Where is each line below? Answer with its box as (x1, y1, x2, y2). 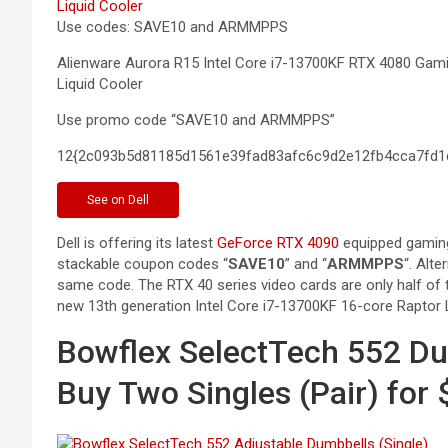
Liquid (57, 74, 95, 93)
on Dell (111, 192, 149, 207)
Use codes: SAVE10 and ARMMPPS (57, 17, 288, 36)
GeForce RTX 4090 (217, 233, 339, 252)
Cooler (95, 74, 143, 93)
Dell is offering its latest (57, 233, 217, 252)
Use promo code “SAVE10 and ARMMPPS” (57, 110, 335, 129)
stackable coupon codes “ (57, 254, 228, 273)
